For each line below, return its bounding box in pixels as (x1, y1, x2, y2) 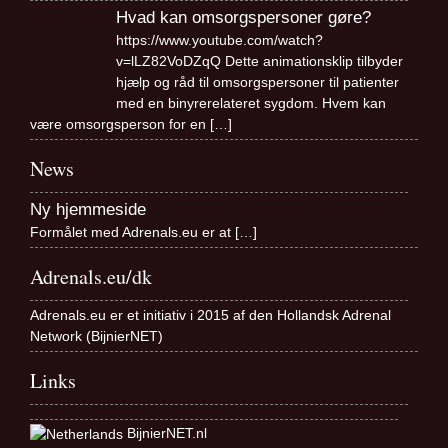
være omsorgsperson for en (30, 116, 210, 133)
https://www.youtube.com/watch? (115, 32, 323, 49)
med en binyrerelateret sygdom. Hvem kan (115, 95, 386, 112)
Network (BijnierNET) (30, 328, 163, 345)
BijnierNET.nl (127, 425, 207, 442)
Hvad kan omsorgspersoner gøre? (115, 8, 371, 28)
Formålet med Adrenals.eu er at (30, 224, 235, 241)
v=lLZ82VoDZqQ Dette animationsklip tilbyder (115, 53, 403, 70)
